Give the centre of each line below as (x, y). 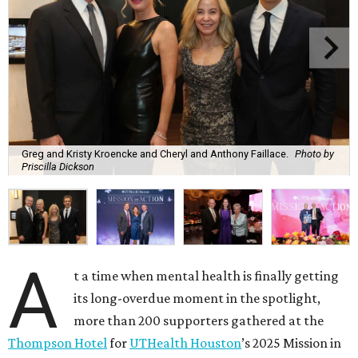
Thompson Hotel (58, 343)
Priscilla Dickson (58, 166)
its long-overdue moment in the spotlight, (197, 298)
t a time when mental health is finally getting (207, 276)
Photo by (314, 153)
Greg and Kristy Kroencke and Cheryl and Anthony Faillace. (155, 153)
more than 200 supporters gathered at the (199, 321)
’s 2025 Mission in (291, 343)
